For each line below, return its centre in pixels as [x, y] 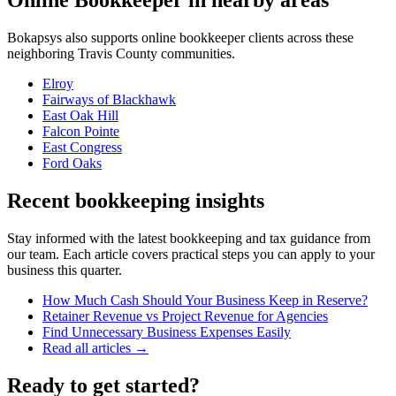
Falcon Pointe [81, 131]
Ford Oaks [72, 163]
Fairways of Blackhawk [109, 99]
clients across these [299, 37]
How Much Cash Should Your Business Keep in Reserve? [205, 300]
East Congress [82, 147]
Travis [95, 53]
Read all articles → [95, 347]
